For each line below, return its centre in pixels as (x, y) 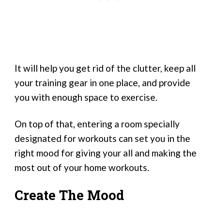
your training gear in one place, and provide (102, 83)
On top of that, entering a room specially (97, 124)
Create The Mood (69, 195)
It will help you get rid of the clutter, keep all (105, 68)
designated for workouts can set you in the (102, 138)
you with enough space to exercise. (86, 97)
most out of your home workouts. (82, 167)
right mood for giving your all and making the (106, 153)
